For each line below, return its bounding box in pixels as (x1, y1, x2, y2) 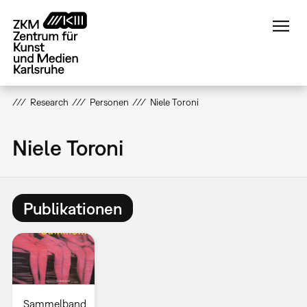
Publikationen (23, 198, 122, 218)
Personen (89, 97, 129, 108)
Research (29, 97, 69, 108)
